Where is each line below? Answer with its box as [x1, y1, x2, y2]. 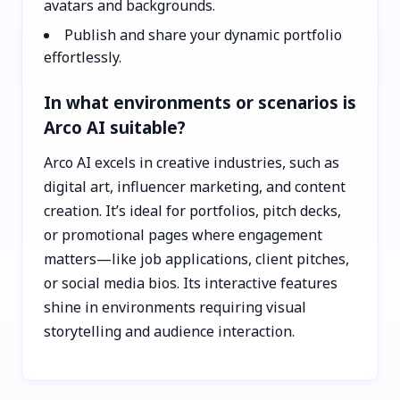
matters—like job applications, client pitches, [44, 248, 349, 269]
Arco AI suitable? [44, 115, 186, 138]
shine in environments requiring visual [44, 296, 306, 317]
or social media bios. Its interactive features [44, 272, 337, 293]
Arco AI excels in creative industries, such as [44, 152, 339, 172]
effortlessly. [44, 46, 121, 67]
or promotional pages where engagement [44, 224, 322, 245]
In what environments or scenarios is [44, 90, 356, 113]
